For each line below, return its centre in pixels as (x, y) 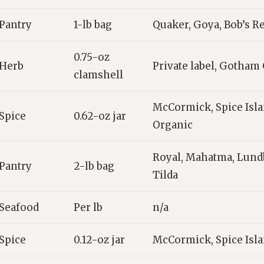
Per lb (88, 208)
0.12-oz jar (99, 240)
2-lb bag (94, 166)
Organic (173, 125)
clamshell (98, 75)
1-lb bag (93, 25)
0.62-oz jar (100, 116)
